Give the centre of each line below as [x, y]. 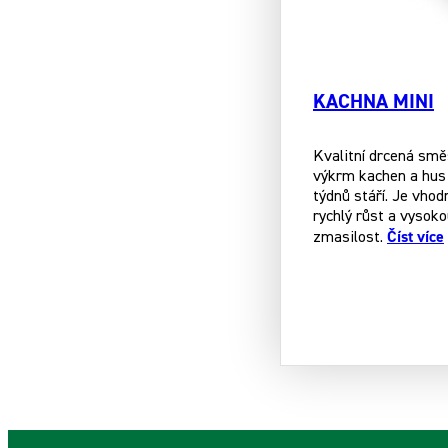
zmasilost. [350, 237]
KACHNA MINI [373, 101]
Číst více [415, 236]
